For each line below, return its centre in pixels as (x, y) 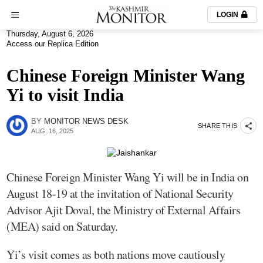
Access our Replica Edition (53, 44)
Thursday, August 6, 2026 (50, 34)
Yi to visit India (65, 95)
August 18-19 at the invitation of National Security (120, 193)
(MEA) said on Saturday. (62, 226)
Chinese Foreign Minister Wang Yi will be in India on (127, 177)
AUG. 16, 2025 (52, 131)
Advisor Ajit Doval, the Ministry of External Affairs (123, 210)
